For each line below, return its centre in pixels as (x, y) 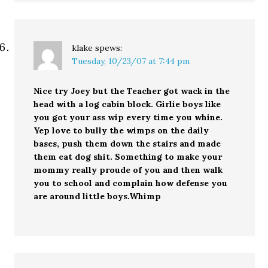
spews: (109, 48)
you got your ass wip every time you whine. (128, 117)
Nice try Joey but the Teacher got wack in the (132, 91)
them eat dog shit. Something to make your (128, 156)
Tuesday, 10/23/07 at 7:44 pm (131, 61)
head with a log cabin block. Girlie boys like (127, 104)
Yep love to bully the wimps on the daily (121, 130)
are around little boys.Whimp (98, 196)
